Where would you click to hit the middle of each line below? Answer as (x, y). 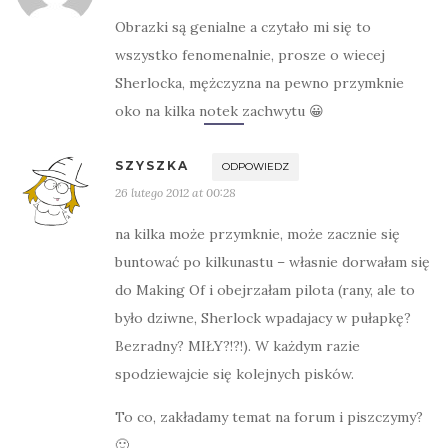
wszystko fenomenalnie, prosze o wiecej (250, 55)
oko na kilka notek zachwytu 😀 (219, 111)
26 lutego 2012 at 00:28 (175, 192)
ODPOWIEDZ (255, 166)
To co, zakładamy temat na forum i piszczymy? (269, 417)
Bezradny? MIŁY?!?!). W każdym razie (237, 346)
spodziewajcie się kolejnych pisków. (234, 374)
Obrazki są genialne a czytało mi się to (243, 27)
